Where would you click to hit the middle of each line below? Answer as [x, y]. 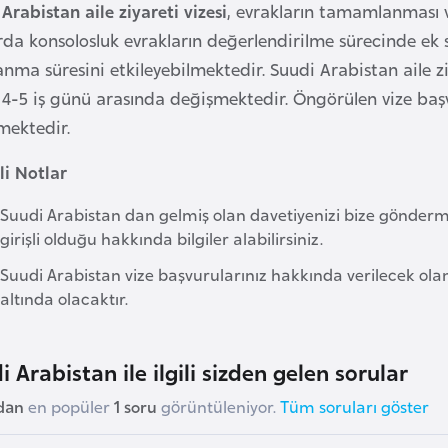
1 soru [135, 405]
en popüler [69, 405]
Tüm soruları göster [354, 405]
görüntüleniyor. [218, 405]
